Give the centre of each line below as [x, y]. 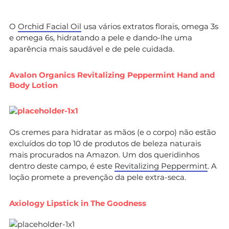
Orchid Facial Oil [50, 26]
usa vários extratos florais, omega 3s [150, 26]
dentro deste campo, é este [62, 166]
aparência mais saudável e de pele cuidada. [92, 49]
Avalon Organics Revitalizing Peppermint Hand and [112, 75]
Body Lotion [33, 85]
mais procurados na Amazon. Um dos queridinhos [104, 154]
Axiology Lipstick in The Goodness [78, 203]
